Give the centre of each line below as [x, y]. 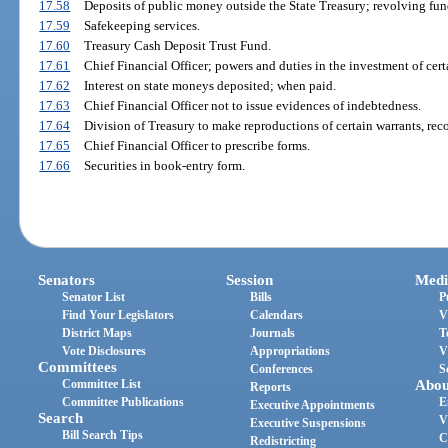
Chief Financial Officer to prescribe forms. [196, 146]
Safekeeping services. [141, 26]
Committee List [102, 383]
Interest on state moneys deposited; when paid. [209, 86]
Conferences [282, 368]
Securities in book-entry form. [164, 166]
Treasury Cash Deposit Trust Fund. [177, 46]
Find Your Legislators [118, 314]
